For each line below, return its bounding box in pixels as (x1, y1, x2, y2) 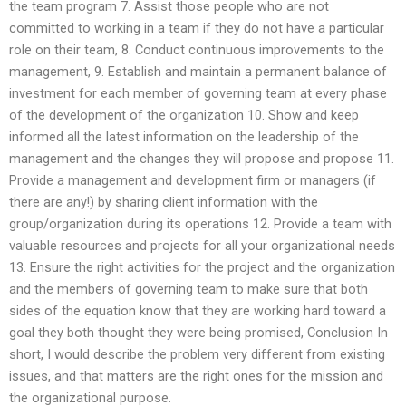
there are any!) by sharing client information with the (9, 193, 318, 210)
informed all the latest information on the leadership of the (9, 128, 359, 145)
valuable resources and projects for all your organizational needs (9, 237, 395, 254)
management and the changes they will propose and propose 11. (9, 150, 394, 167)
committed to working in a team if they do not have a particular (9, 19, 384, 36)
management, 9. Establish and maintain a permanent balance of (9, 63, 387, 80)
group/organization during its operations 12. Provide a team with (9, 215, 391, 232)
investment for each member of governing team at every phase (9, 84, 387, 101)
